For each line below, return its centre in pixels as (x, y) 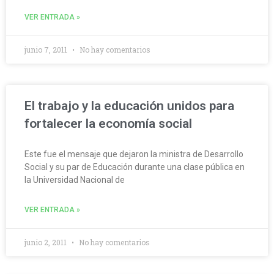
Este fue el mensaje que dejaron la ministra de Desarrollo (134, 154)
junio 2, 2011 (46, 243)
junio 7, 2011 (47, 50)
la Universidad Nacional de (75, 180)
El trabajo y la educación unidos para (129, 106)
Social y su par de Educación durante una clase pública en (135, 167)
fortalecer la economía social (108, 124)
